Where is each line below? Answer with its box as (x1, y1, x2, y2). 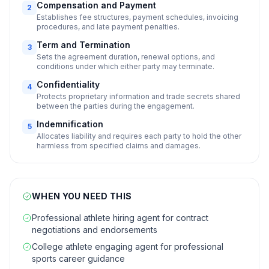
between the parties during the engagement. (37, 101, 195, 110)
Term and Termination (37, 40, 130, 50)
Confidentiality (37, 79, 100, 89)
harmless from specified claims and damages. (37, 141, 201, 150)
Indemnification (37, 119, 103, 129)
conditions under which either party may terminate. (37, 62, 214, 71)
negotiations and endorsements (32, 225, 157, 235)
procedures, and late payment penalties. (37, 22, 180, 31)
